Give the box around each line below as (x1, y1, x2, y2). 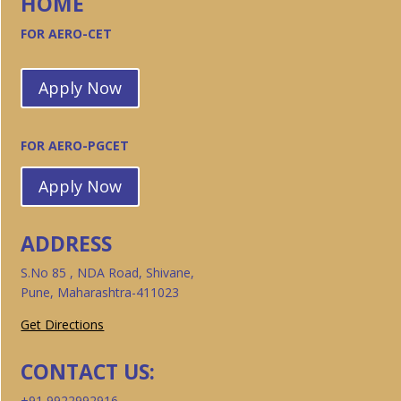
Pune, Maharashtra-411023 (21, 283, 180, 301)
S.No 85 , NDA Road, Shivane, (21, 263, 195, 281)
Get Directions (21, 315, 105, 333)
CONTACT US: (21, 356, 156, 386)
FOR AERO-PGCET (21, 136, 133, 154)
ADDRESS (21, 228, 113, 258)
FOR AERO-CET (21, 25, 116, 42)
